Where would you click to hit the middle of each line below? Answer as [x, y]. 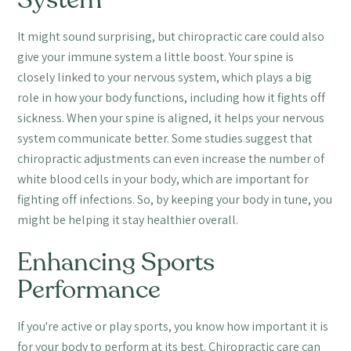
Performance [89, 290]
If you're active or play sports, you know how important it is [173, 327]
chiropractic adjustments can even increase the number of [171, 159]
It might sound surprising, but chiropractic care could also [171, 37]
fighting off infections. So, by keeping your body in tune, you [175, 200]
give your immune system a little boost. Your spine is [156, 57]
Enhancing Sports [116, 263]
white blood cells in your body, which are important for [163, 179]
